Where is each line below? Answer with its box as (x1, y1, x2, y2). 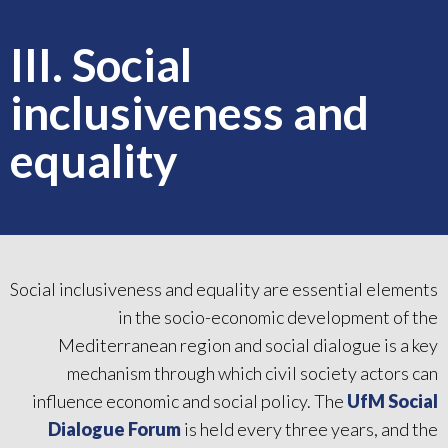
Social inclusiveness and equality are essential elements (10, 277, 438, 300)
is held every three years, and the (181, 417, 438, 440)
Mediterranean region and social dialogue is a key (58, 333, 438, 356)
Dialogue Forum (48, 417, 181, 440)
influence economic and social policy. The (32, 389, 347, 412)
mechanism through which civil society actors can (67, 361, 438, 384)
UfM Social (347, 389, 438, 412)
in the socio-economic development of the (118, 305, 438, 328)
